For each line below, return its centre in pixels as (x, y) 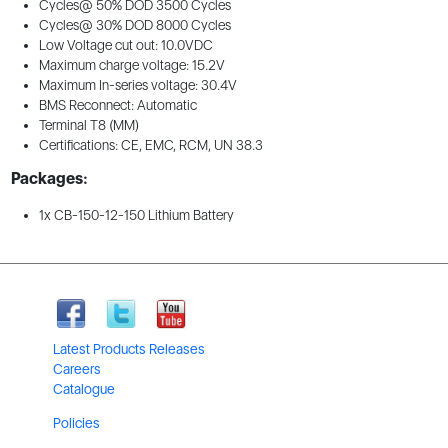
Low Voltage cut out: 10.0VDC (125, 45)
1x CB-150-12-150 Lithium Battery (136, 214)
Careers (76, 368)
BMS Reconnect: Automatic (117, 105)
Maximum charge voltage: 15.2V (131, 65)
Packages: (49, 179)
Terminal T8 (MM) (88, 125)
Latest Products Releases (128, 348)
